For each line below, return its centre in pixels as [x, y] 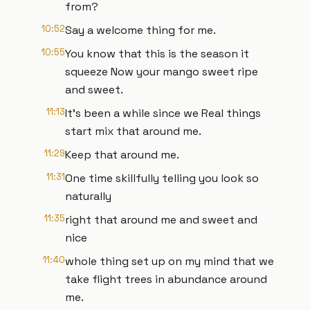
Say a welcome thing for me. [140, 30]
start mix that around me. [133, 131]
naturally [88, 196]
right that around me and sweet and [161, 220]
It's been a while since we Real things [163, 113]
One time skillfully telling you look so [162, 178]
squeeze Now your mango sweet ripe [162, 72]
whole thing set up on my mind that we [170, 261]
